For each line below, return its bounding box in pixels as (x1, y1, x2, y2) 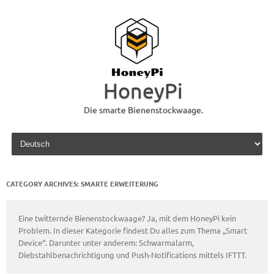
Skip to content (9, 129, 68, 140)
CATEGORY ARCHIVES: (6, 179, 81, 188)
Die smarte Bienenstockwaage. (83, 104, 203, 115)
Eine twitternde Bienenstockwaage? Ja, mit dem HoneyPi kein (18, 213, 236, 223)
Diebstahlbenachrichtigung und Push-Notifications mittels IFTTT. (18, 250, 246, 260)
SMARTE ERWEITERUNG (81, 179, 158, 188)
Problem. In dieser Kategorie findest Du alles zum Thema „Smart (18, 225, 247, 235)
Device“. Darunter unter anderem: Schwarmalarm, (18, 237, 194, 248)
